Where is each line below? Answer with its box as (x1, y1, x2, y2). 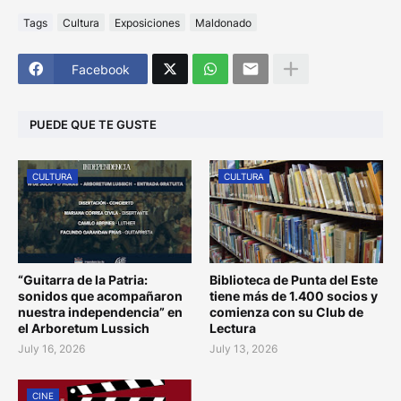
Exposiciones (115, 15, 180, 30)
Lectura (209, 320, 256, 337)
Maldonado (195, 15, 252, 30)
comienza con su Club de (209, 304, 363, 320)
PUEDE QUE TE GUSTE (30, 116, 157, 132)
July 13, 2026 (209, 342, 277, 356)
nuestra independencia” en (18, 304, 183, 320)
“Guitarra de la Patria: (18, 272, 148, 288)
